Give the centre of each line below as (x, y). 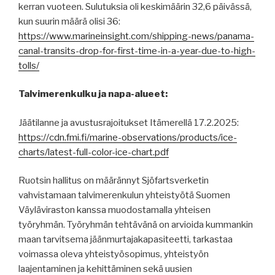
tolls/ (29, 65)
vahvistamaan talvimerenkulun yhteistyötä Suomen (124, 196)
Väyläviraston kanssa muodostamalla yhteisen (114, 210)
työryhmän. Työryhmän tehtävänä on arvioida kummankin (136, 225)
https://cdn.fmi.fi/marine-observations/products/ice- (128, 137)
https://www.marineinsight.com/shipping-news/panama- (136, 36)
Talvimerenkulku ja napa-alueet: (93, 94)
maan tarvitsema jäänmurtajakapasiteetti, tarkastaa (126, 240)
